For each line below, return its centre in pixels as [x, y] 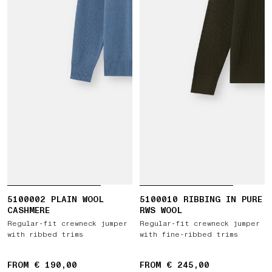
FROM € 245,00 [175, 265]
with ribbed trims [45, 235]
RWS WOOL [161, 210]
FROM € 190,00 [42, 265]
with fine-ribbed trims [189, 235]
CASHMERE [29, 210]
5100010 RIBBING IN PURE [201, 199]
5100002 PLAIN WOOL [56, 199]
